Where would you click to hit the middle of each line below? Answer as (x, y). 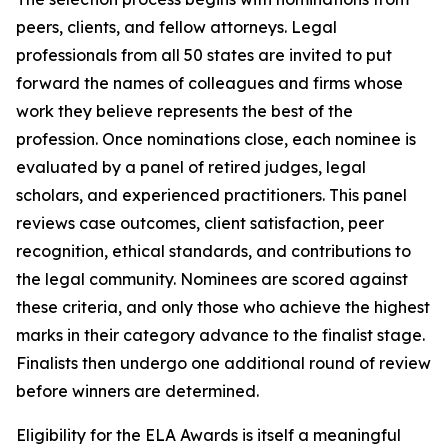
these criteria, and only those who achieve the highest (223, 307)
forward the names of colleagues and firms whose (209, 83)
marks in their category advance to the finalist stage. (220, 335)
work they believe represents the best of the (184, 111)
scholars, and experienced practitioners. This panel (211, 195)
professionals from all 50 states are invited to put (204, 55)
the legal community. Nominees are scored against (212, 279)
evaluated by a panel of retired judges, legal (191, 167)
